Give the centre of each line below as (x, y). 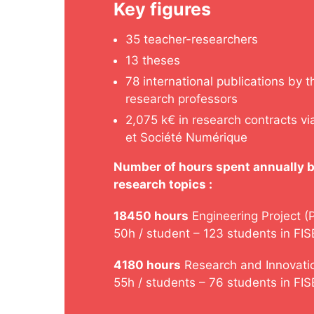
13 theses (153, 61)
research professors (182, 99)
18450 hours (151, 216)
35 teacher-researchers (192, 39)
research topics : (163, 185)
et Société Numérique (186, 138)
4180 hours (147, 265)
